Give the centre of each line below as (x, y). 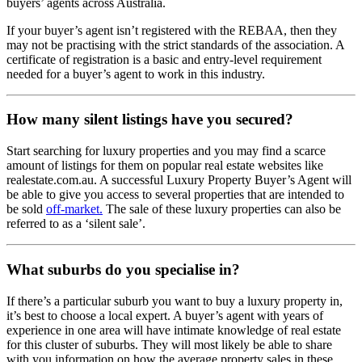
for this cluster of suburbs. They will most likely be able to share (169, 344)
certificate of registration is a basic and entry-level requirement (164, 59)
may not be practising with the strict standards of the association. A (175, 44)
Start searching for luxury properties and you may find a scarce (166, 151)
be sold (26, 209)
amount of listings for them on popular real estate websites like (165, 166)
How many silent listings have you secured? (150, 120)
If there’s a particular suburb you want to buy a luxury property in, (175, 301)
